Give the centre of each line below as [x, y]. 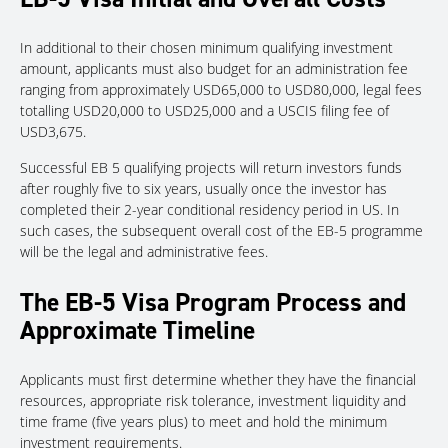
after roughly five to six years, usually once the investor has [203, 189]
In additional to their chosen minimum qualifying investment [206, 48]
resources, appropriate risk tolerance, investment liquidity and [213, 401]
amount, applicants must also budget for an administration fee [214, 69]
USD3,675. [53, 132]
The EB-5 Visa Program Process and [213, 301]
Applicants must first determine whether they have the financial [218, 380]
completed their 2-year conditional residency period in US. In [209, 210]
